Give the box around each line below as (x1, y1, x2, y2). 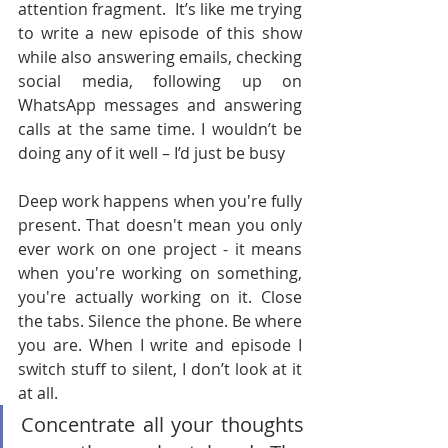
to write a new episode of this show (18, 22, 302, 44)
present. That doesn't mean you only (18, 214, 302, 236)
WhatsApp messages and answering (18, 94, 302, 116)
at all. (18, 382, 58, 404)
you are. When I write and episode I (18, 334, 302, 356)
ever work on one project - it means (18, 238, 302, 260)
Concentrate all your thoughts (21, 411, 304, 438)
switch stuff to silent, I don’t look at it (18, 358, 302, 380)
